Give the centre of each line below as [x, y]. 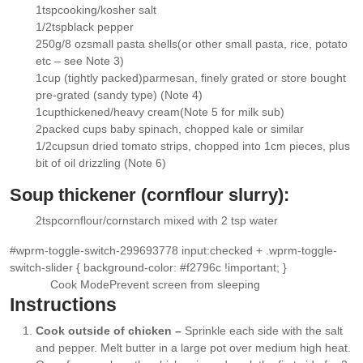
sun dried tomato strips [129, 146]
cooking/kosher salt [107, 10]
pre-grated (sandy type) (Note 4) [119, 95]
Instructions [63, 305]
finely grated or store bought [273, 78]
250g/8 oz [61, 44]
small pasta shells [132, 44]
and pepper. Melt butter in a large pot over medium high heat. [193, 348]
